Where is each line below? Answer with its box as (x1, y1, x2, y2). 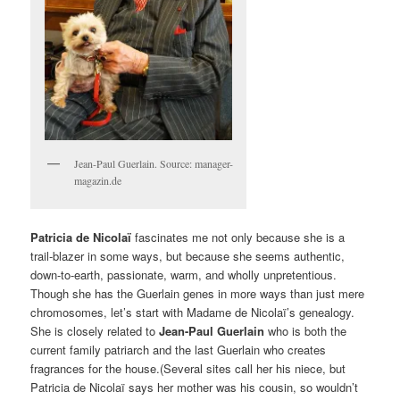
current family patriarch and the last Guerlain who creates (30, 340, 327, 358)
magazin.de (74, 173, 122, 188)
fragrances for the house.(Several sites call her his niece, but (30, 359, 346, 377)
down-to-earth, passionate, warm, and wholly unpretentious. (30, 265, 337, 283)
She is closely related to (30, 321, 160, 339)
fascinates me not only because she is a (131, 228, 346, 246)
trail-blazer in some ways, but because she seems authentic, (30, 246, 346, 264)
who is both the (264, 321, 347, 339)
